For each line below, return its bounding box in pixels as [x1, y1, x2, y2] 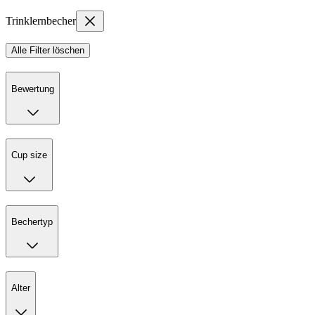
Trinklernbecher [6, 15, 76, 27]
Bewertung [11, 83, 54, 94]
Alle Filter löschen [11, 45, 84, 56]
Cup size [11, 150, 47, 161]
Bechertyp [11, 216, 53, 227]
